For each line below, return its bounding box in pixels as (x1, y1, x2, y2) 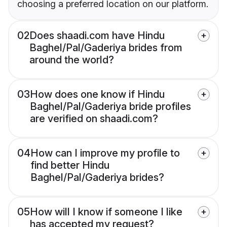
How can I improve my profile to (30, 147, 180, 160)
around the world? (29, 54, 114, 66)
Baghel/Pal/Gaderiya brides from (29, 42, 182, 54)
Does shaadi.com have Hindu (29, 29, 165, 42)
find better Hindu (30, 159, 109, 172)
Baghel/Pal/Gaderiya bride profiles (30, 100, 191, 113)
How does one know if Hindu (30, 88, 165, 101)
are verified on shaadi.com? (30, 112, 158, 125)
